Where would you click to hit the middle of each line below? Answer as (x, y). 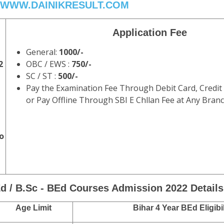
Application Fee (150, 32)
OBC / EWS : (49, 64)
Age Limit (33, 208)
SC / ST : (42, 76)
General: (42, 52)
